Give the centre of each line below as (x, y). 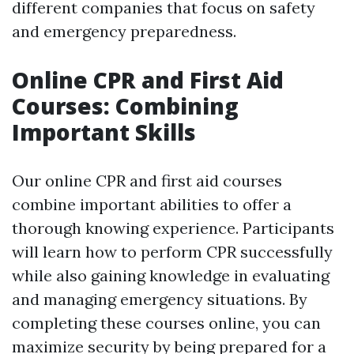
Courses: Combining (125, 106)
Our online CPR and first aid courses (147, 181)
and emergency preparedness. (124, 32)
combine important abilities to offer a (152, 205)
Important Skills (104, 132)
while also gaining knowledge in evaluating (171, 276)
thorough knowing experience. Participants (173, 228)
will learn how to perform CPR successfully (172, 252)
